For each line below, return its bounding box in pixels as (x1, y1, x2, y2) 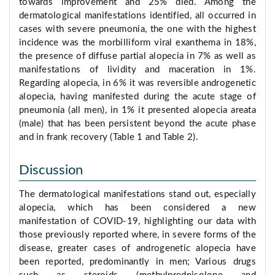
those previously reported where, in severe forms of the (19, 230, 256, 240)
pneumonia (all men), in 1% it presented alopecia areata (19, 106, 256, 115)
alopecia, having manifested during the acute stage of (19, 92, 256, 102)
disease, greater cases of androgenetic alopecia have (19, 244, 256, 254)
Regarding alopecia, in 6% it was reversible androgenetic (19, 79, 256, 88)
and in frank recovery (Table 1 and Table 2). (19, 133, 198, 142)
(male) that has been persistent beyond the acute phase (19, 119, 256, 129)
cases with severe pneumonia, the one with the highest (19, 25, 256, 34)
